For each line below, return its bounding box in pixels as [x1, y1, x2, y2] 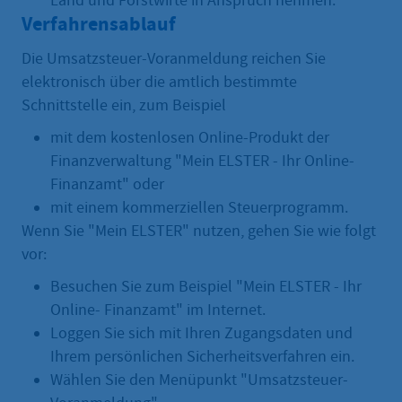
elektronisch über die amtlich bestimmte [22, 72, 297, 93]
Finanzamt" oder [50, 174, 164, 196]
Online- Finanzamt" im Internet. [50, 300, 266, 321]
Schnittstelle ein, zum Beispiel [22, 95, 226, 117]
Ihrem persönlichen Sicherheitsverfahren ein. [50, 346, 354, 368]
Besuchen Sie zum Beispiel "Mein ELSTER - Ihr [50, 276, 362, 298]
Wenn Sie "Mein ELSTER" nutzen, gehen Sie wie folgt [22, 221, 376, 242]
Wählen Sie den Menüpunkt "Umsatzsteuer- [50, 370, 348, 391]
